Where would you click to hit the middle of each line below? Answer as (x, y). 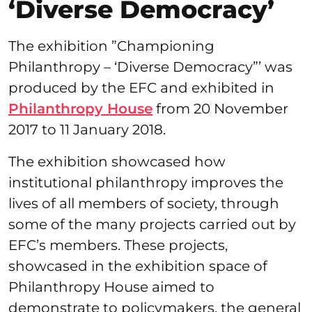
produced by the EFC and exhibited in (141, 87)
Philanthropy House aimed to (111, 287)
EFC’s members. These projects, (118, 245)
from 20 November (220, 108)
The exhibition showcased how (117, 161)
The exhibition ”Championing (111, 46)
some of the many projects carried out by (152, 224)
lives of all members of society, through (144, 203)
